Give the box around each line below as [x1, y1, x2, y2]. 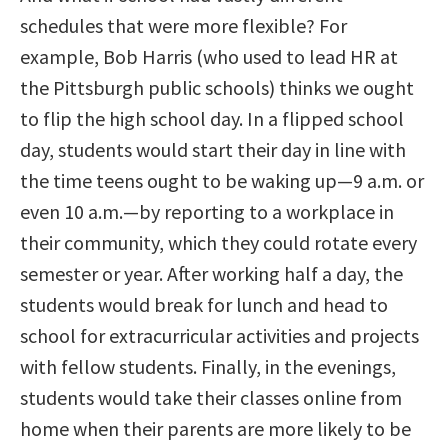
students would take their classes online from [20, 384, 402, 410]
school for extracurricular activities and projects [20, 322, 419, 348]
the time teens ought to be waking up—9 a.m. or [20, 167, 424, 193]
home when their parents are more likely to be [20, 415, 411, 441]
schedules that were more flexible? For [20, 12, 347, 38]
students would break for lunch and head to [20, 291, 388, 317]
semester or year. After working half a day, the [20, 260, 403, 286]
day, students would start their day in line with [20, 136, 406, 162]
